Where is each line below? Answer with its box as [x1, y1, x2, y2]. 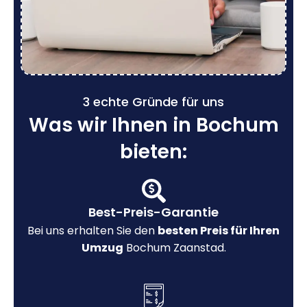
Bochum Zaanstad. [123, 239, 226, 256]
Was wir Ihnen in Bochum [28, 111, 279, 138]
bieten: [120, 138, 187, 165]
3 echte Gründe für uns [83, 93, 224, 110]
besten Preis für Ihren [158, 222, 280, 238]
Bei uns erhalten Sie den [27, 222, 158, 238]
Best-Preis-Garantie [88, 203, 219, 221]
